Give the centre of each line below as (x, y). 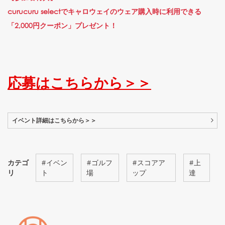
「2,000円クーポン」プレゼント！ (62, 25)
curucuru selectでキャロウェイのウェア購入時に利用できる (104, 11)
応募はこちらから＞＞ (79, 82)
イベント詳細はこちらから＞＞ (54, 120)
